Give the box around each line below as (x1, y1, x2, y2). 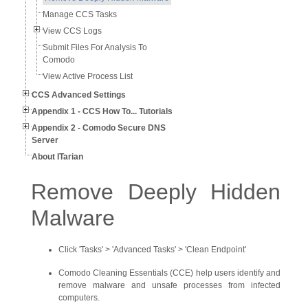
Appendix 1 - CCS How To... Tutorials (32, 107, 173, 116)
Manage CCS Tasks (43, 10, 117, 19)
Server (32, 135, 58, 145)
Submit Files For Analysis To (43, 43, 147, 52)
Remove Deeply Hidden (31, 179, 280, 204)
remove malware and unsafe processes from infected (58, 280, 280, 290)
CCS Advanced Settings (32, 90, 126, 100)
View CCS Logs (43, 26, 102, 36)
